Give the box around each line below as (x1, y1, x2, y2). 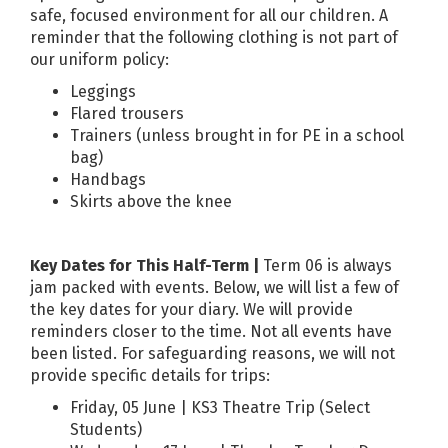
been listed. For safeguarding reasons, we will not (30, 343, 395, 363)
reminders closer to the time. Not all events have (30, 321, 392, 341)
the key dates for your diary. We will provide (30, 299, 353, 319)
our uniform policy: (30, 49, 169, 69)
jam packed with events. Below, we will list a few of (30, 277, 399, 297)
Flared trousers (70, 103, 184, 123)
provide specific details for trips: (30, 365, 270, 385)
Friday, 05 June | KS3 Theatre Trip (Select (70, 397, 370, 417)
